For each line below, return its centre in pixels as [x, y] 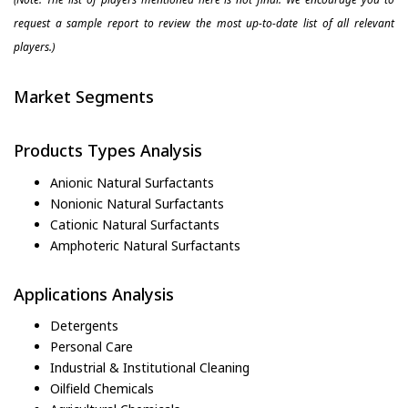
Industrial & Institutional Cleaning [150, 368]
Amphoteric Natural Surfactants [145, 245]
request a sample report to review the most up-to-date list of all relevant [204, 23]
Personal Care [92, 347]
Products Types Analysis [108, 151]
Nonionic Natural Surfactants [137, 203]
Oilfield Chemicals [102, 389]
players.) [34, 46]
